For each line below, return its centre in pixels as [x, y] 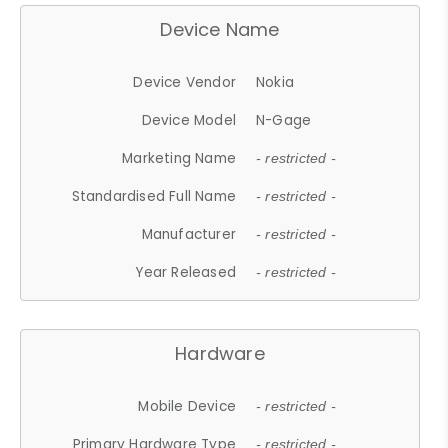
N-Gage [284, 120]
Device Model [189, 120]
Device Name [220, 29]
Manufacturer [189, 234]
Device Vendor [185, 82]
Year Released [186, 272]
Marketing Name [179, 158]
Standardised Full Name [154, 196]
